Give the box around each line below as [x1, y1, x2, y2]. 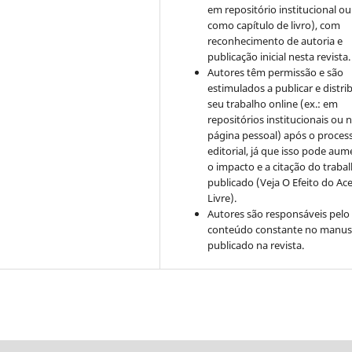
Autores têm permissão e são [207, 64, 344, 79]
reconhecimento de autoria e [207, 33, 343, 48]
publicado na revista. [207, 237, 305, 252]
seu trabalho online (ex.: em [207, 96, 339, 111]
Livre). [207, 190, 237, 205]
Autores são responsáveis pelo [207, 206, 350, 221]
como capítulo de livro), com [207, 17, 341, 32]
